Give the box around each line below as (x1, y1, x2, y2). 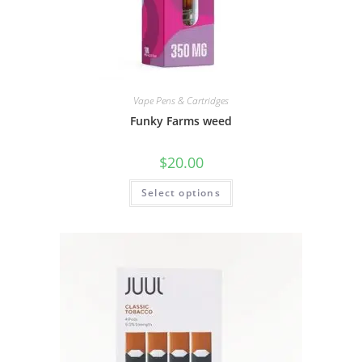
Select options (141, 185, 221, 200)
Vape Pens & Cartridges (133, 93, 229, 107)
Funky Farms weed (130, 112, 232, 128)
